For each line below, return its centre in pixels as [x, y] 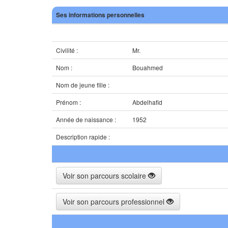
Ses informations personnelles [100, 15]
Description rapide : [83, 137]
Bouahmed [148, 67]
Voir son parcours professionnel [115, 202]
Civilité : [67, 50]
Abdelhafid [147, 102]
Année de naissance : [86, 119]
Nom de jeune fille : [83, 85]
